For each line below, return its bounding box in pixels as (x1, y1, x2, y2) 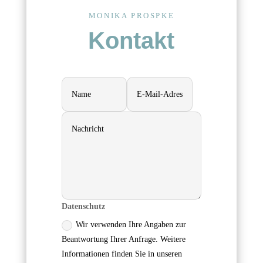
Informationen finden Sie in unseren (61, 249, 182, 258)
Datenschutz (61, 202, 105, 211)
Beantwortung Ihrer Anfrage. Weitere (61, 235, 186, 244)
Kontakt (88, 28, 175, 53)
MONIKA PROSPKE (88, 11, 175, 20)
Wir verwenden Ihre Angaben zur (75, 220, 186, 229)
